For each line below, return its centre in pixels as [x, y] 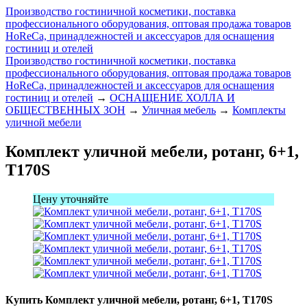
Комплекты [259, 110]
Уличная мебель [179, 110]
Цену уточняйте [71, 199]
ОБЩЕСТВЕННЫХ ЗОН [65, 110]
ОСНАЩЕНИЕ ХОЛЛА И [172, 98]
